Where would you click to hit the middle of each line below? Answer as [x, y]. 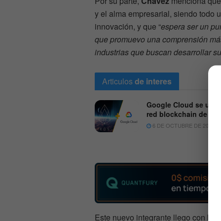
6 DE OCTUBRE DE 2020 [183, 126]
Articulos [117, 81]
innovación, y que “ [128, 27]
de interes [153, 81]
